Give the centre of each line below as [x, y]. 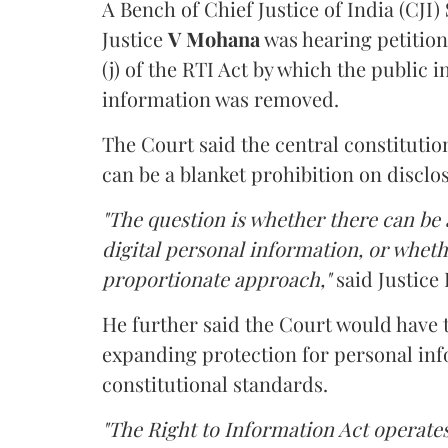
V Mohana [214, 38]
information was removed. [220, 98]
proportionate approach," [216, 278]
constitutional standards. [215, 383]
